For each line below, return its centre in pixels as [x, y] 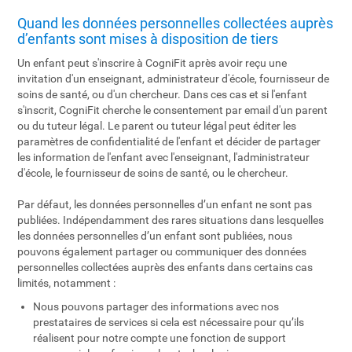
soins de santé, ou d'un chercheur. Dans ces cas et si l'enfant [163, 94]
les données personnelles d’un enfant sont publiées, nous [155, 236]
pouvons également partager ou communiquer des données [162, 251]
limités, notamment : [67, 283]
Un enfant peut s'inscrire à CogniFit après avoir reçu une [152, 63]
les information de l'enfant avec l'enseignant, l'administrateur [164, 157]
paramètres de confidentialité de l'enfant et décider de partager [169, 141]
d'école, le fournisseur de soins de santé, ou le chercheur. [153, 173]
